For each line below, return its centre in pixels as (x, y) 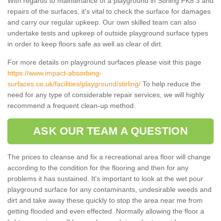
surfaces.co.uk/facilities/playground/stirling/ (74, 84)
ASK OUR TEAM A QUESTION (110, 131)
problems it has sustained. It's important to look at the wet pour (105, 179)
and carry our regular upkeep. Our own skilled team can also (102, 22)
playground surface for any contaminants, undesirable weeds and (110, 190)
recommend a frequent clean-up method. (72, 106)
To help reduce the (171, 84)
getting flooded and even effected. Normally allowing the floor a (106, 211)
